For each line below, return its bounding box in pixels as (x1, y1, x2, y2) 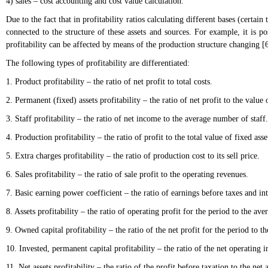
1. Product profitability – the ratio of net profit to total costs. (6, 77, 212, 86)
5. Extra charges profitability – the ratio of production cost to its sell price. (6, 151, 260, 160)
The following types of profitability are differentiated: (6, 59, 192, 68)
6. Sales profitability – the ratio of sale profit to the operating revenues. (6, 170, 248, 179)
